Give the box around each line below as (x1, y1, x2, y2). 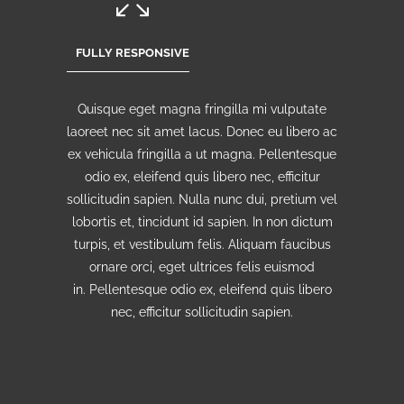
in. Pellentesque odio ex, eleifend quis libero (72, 282, 332, 297)
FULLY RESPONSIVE (76, 46, 189, 60)
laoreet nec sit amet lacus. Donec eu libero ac (67, 124, 337, 139)
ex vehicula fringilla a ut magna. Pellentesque (68, 147, 336, 161)
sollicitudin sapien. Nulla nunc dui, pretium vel (67, 192, 337, 207)
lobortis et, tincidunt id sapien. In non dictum (71, 215, 333, 229)
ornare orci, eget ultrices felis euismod (89, 260, 315, 274)
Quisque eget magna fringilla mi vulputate (78, 102, 326, 116)
